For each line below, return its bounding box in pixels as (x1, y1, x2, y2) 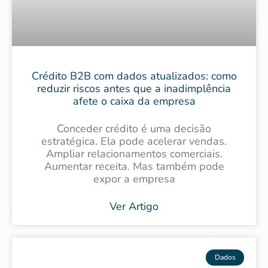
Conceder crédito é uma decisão (57, 121, 211, 136)
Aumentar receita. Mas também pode (44, 159, 224, 173)
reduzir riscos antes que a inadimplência (37, 81, 231, 96)
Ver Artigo (109, 199, 159, 214)
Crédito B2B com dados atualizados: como (31, 68, 237, 83)
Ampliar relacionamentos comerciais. (45, 146, 223, 161)
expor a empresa (93, 171, 175, 186)
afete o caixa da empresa (72, 93, 196, 108)
